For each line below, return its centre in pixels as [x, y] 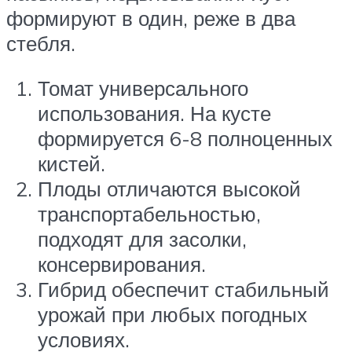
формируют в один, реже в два [151, 18]
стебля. [41, 43]
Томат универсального [143, 88]
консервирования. [122, 264]
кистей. [71, 164]
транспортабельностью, [149, 214]
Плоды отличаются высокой [169, 189]
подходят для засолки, [142, 239]
